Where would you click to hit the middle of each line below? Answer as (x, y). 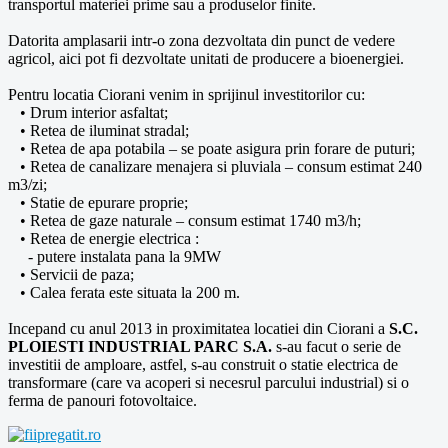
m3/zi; (27, 184)
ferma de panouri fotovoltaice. (102, 400)
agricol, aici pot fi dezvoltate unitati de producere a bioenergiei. (206, 58)
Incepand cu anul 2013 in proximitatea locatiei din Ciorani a (198, 328)
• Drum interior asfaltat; (88, 112)
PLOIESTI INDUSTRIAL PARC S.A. (140, 346)
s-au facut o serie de (336, 346)
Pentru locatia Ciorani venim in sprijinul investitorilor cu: (186, 94)
